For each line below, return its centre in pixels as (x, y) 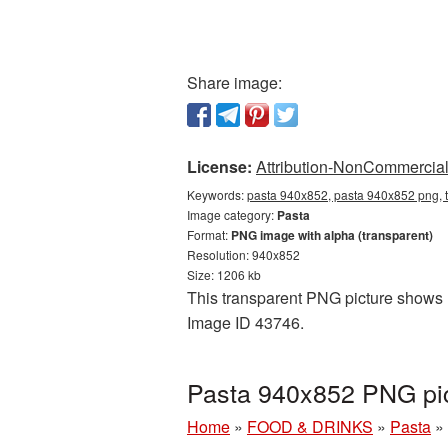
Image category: (232, 214)
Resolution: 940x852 (243, 254)
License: (219, 166)
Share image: (234, 82)
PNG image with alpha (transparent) (332, 235)
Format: (209, 234)
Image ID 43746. (245, 322)
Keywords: (217, 194)
